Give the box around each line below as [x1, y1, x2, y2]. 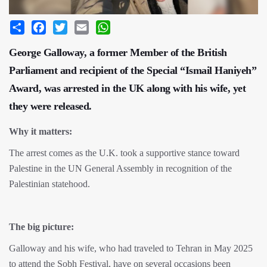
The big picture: [9, 222, 74, 232]
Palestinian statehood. [9, 179, 92, 190]
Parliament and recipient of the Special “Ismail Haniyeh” [9, 64, 256, 77]
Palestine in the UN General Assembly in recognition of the [9, 163, 232, 174]
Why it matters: [9, 126, 74, 137]
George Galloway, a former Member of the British [9, 46, 227, 59]
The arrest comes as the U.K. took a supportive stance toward [9, 148, 240, 159]
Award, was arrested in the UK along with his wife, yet [9, 82, 246, 95]
